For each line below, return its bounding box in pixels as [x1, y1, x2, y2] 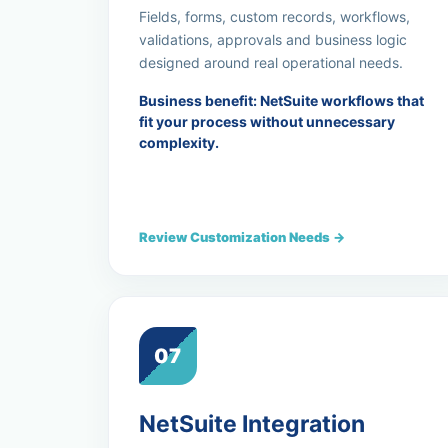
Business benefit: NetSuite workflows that [138, 92, 424, 109]
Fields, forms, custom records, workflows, [138, 8, 410, 25]
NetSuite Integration [138, 410, 365, 438]
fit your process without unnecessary [138, 113, 395, 130]
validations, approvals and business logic [138, 31, 407, 48]
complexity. [138, 134, 219, 151]
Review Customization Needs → [138, 229, 345, 245]
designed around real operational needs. [138, 54, 403, 71]
